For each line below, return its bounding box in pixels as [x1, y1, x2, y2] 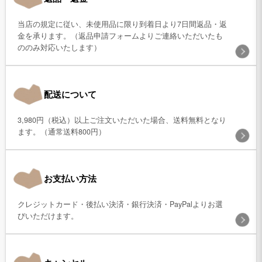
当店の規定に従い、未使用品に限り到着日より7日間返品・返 [17, 18, 227, 29]
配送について [43, 87, 96, 101]
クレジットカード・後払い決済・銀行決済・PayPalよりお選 [17, 198, 223, 209]
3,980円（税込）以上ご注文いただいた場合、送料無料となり [17, 114, 226, 125]
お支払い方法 [43, 171, 96, 185]
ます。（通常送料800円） [17, 126, 106, 137]
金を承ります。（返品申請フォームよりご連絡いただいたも [17, 30, 223, 41]
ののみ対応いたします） [17, 42, 101, 53]
